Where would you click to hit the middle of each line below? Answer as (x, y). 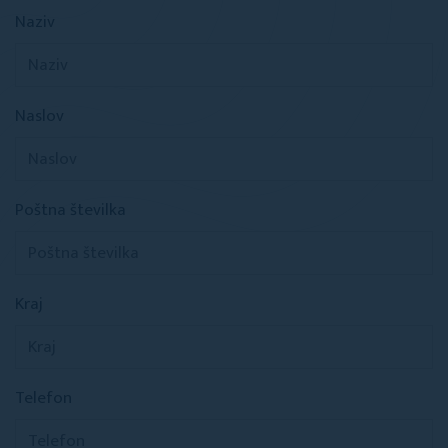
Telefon (43, 398)
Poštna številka (70, 210)
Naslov (39, 116)
